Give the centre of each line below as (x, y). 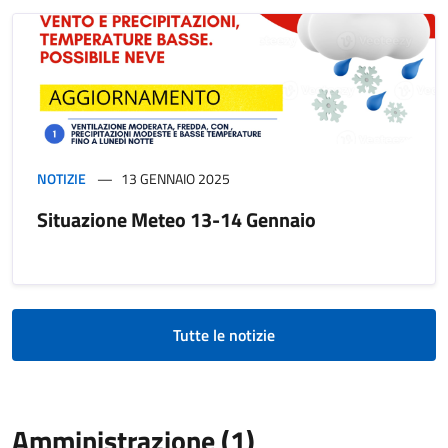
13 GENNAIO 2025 (175, 178)
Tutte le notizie (224, 334)
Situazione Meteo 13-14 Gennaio (176, 219)
